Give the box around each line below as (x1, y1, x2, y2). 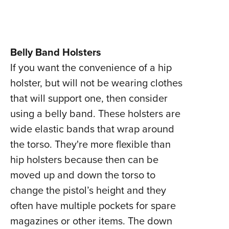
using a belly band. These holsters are (10, 106, 180, 122)
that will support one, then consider (10, 90, 168, 106)
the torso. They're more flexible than (10, 136, 171, 152)
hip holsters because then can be (10, 152, 158, 168)
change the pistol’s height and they (10, 182, 166, 198)
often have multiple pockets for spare (10, 198, 176, 214)
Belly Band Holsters (10, 44, 101, 60)
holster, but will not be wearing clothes (10, 75, 182, 91)
